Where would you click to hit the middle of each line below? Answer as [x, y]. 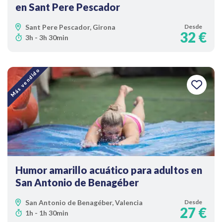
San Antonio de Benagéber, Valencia [84, 202]
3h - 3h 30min [47, 37]
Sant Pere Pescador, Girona [70, 27]
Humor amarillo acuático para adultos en [109, 170]
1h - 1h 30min [47, 213]
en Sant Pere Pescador [68, 7]
